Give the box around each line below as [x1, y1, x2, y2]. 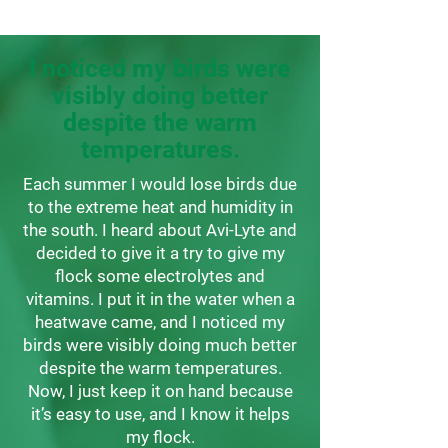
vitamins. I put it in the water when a [25, 289, 295, 309]
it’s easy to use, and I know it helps [30, 404, 290, 424]
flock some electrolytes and [55, 266, 265, 286]
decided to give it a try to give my [35, 243, 285, 263]
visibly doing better [52, 81, 268, 110]
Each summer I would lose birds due [23, 174, 297, 194]
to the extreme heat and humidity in [27, 197, 293, 217]
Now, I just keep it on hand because [27, 381, 293, 401]
